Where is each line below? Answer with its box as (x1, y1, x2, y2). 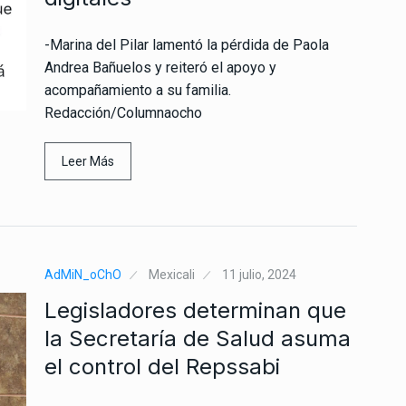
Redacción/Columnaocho (44, 103, 202, 121)
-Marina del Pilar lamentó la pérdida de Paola (44, 35, 329, 53)
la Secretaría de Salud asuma (44, 324, 351, 352)
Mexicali (149, 266, 195, 282)
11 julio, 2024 (222, 266, 296, 282)
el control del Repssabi (44, 353, 280, 380)
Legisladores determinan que (44, 296, 346, 324)
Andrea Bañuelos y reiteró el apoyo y (44, 58, 276, 76)
